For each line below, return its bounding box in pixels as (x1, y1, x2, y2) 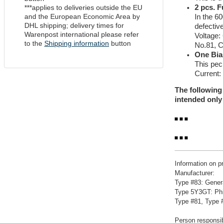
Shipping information (44, 39, 109, 47)
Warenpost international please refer (24, 30, 139, 38)
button (109, 39, 131, 47)
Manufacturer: (175, 169, 215, 177)
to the (24, 39, 44, 47)
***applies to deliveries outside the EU (24, 3, 142, 11)
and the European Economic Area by (24, 12, 140, 20)
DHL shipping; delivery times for (24, 21, 124, 29)
